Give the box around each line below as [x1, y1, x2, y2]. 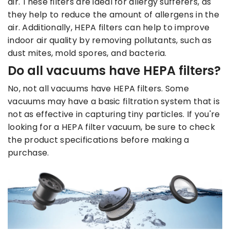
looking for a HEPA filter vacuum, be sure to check [8, 121, 215, 133]
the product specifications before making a [8, 134, 189, 146]
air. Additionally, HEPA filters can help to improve [8, 22, 210, 34]
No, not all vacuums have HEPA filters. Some [8, 83, 189, 95]
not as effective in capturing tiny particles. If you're [8, 108, 220, 121]
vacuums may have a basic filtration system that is [8, 95, 220, 108]
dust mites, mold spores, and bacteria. [8, 47, 167, 60]
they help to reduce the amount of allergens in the [8, 9, 219, 21]
